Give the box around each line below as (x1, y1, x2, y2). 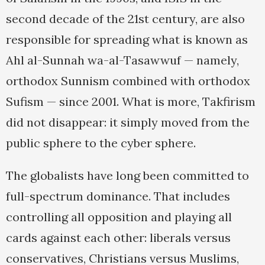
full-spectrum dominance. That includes (6, 189, 230, 204)
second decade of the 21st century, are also (6, 11, 245, 27)
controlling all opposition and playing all (6, 209, 232, 225)
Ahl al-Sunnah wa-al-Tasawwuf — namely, (6, 53, 239, 68)
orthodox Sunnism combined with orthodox (6, 73, 250, 89)
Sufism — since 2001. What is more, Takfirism (6, 94, 256, 109)
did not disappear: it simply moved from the (6, 115, 250, 130)
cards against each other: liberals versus (6, 230, 231, 245)
